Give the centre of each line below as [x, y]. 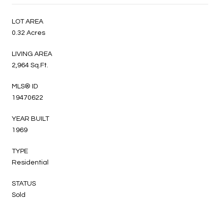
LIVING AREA [32, 54]
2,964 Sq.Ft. [30, 65]
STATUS [24, 183]
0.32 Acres [28, 33]
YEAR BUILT [30, 119]
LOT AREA [27, 21]
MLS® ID [25, 86]
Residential [30, 162]
